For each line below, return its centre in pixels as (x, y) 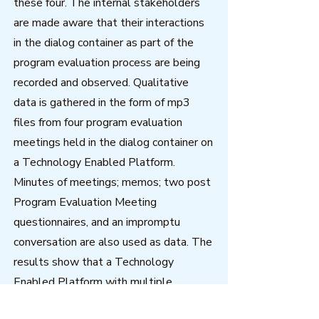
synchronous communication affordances (113, 302)
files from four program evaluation (98, 122)
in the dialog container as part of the (104, 43)
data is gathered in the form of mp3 (102, 103)
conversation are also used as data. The (113, 242)
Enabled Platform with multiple (93, 282)
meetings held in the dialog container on (113, 142)
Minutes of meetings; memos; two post (112, 182)
